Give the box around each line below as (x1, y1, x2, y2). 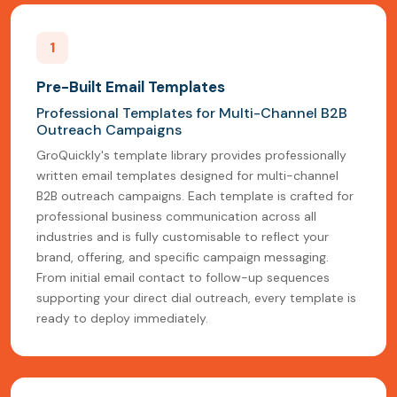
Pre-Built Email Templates (36, 77, 225, 97)
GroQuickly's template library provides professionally (36, 147, 346, 164)
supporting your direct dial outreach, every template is (36, 290, 356, 307)
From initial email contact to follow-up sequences (36, 269, 330, 286)
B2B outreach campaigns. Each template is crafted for (36, 188, 354, 205)
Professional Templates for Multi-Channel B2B (36, 104, 347, 123)
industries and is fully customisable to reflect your (36, 229, 329, 245)
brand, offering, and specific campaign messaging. (36, 249, 329, 266)
